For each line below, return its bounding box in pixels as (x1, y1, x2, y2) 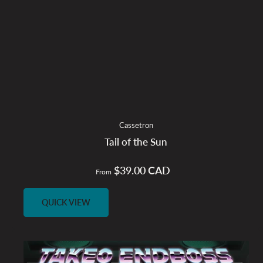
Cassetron (119, 120, 153, 130)
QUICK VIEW (42, 197, 90, 208)
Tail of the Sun (104, 136, 168, 149)
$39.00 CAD (112, 164, 171, 177)
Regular (132, 166, 161, 177)
